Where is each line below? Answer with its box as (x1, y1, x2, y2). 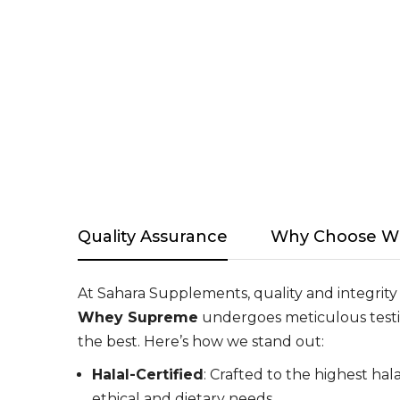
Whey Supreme (78, 308, 198, 326)
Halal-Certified (92, 365, 204, 383)
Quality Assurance (78, 226, 228, 246)
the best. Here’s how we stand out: (78, 332, 324, 350)
